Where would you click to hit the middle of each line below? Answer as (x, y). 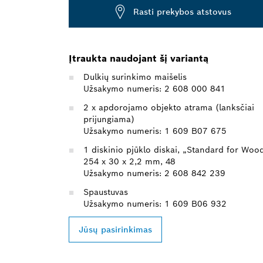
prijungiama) (109, 119)
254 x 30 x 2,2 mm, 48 (129, 161)
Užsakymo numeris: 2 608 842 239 (154, 173)
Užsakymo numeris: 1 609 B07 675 (155, 131)
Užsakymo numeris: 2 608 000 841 (154, 88)
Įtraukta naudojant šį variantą (139, 58)
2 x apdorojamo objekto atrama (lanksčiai (169, 107)
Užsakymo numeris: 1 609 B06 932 (155, 203)
